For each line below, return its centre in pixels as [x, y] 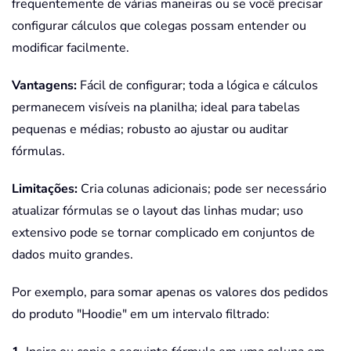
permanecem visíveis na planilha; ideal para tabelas [156, 108]
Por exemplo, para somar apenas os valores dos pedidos [170, 293]
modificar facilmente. [71, 48]
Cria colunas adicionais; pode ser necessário [202, 189]
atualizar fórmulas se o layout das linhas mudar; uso [157, 211]
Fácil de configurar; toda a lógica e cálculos [197, 86]
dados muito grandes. [72, 255]
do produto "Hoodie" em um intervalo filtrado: [141, 315]
